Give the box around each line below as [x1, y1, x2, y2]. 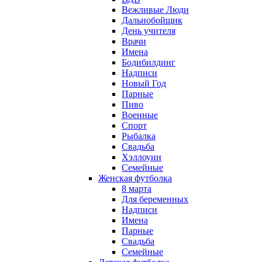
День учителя [122, 25, 175, 36]
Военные [122, 109, 158, 120]
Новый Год [122, 78, 166, 88]
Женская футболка [98, 173, 172, 183]
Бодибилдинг [122, 57, 175, 67]
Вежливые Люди [122, 4, 189, 15]
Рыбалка [122, 130, 156, 141]
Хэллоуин [122, 151, 161, 162]
